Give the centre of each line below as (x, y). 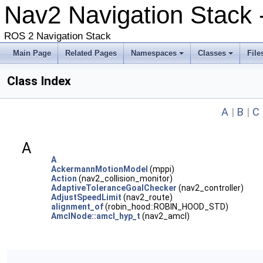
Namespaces (154, 53)
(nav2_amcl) (165, 216)
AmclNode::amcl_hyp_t (96, 216)
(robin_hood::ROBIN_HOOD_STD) (166, 207)
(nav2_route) (147, 197)
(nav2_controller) (210, 188)
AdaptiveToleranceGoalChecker (114, 188)
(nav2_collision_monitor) (125, 178)
